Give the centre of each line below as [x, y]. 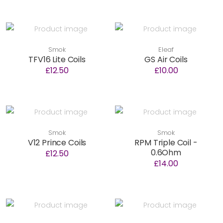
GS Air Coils [166, 60]
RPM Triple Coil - [166, 143]
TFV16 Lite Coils [57, 60]
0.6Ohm [166, 153]
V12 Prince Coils [57, 143]
